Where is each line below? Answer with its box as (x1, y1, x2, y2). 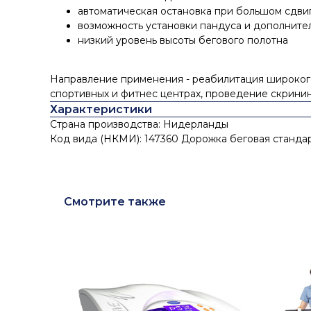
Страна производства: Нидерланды (50, 118, 228, 131)
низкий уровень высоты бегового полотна (78, 34, 288, 47)
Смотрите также (64, 195, 166, 208)
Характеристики (50, 103, 152, 116)
